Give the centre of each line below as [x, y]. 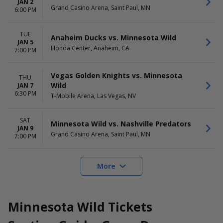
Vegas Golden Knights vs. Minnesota [116, 75]
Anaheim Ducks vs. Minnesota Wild [113, 37]
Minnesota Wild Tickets [80, 207]
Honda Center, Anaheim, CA [90, 48]
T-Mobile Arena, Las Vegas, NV [93, 96]
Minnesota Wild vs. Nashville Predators [121, 123]
